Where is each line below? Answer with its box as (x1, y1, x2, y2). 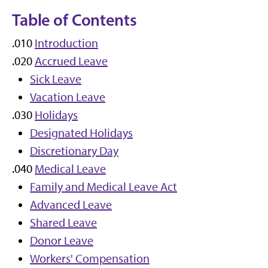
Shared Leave (30, 215, 97, 230)
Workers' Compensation (30, 251, 150, 266)
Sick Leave (30, 72, 81, 86)
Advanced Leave (30, 197, 112, 212)
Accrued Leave (35, 54, 108, 68)
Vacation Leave (30, 90, 105, 104)
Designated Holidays (30, 126, 133, 140)
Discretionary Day (30, 144, 118, 158)
